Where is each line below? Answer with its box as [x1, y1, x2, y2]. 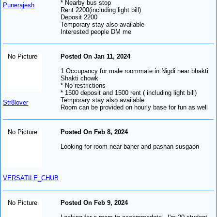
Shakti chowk [61, 74, 99, 82]
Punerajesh [3, 1, 35, 9]
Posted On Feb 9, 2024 [61, 199, 128, 206]
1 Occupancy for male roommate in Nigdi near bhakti [61, 67, 209, 75]
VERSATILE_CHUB [3, 174, 59, 182]
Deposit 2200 [61, 13, 98, 21]
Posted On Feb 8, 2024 [61, 128, 128, 136]
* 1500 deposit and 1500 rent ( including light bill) [61, 89, 197, 96]
